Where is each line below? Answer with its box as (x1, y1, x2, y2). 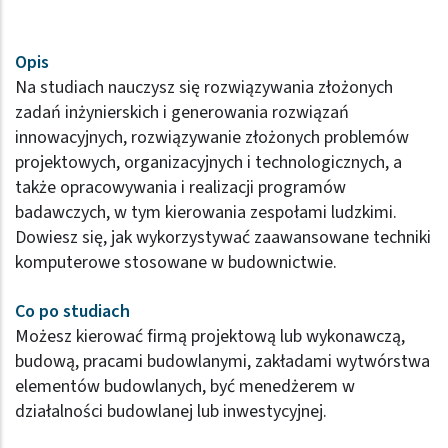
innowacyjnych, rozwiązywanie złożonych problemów (15, 125, 409, 150)
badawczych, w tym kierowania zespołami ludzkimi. (15, 200, 397, 225)
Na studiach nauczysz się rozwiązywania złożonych (15, 75, 393, 100)
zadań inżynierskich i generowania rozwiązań (15, 100, 349, 125)
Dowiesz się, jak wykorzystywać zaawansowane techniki (15, 225, 431, 250)
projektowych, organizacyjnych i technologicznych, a (15, 150, 402, 175)
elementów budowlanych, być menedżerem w (15, 374, 355, 399)
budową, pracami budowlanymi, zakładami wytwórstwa (15, 349, 430, 374)
